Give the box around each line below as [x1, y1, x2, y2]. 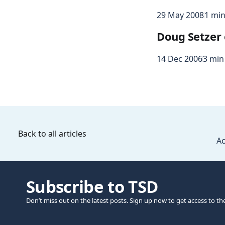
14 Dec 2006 [157, 53, 202, 65]
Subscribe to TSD [26, 175, 158, 198]
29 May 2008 [157, 10, 204, 21]
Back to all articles [18, 128, 86, 139]
